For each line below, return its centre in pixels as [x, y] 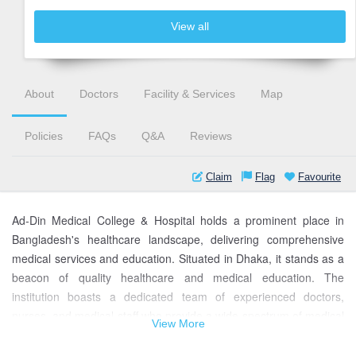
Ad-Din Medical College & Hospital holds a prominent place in [178, 221]
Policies [44, 136]
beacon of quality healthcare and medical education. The [178, 278]
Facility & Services [190, 94]
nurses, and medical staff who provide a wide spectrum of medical [178, 316]
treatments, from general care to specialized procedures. [155, 335]
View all [190, 26]
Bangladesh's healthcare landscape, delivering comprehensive [178, 240]
